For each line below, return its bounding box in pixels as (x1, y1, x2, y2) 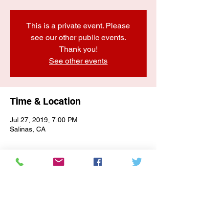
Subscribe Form (47, 203, 109, 214)
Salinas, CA (10, 125, 45, 133)
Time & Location (10, 95, 81, 107)
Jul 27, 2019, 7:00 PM (10, 116, 78, 124)
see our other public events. (30, 33, 126, 42)
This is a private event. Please (26, 21, 130, 30)
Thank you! (59, 44, 98, 54)
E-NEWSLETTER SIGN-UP (21, 171, 135, 182)
